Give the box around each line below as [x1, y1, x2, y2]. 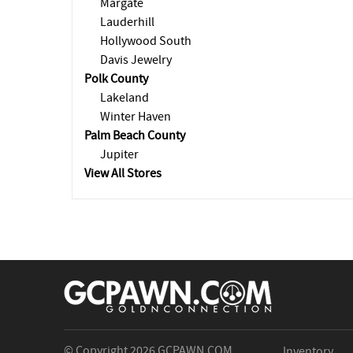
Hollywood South [100, 33, 191, 49]
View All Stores [84, 165, 162, 181]
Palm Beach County [84, 128, 185, 143]
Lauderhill [100, 14, 154, 30]
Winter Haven [100, 109, 171, 124]
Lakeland [100, 90, 149, 106]
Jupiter [100, 147, 139, 162]
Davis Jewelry [100, 52, 172, 68]
